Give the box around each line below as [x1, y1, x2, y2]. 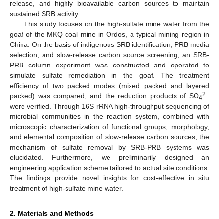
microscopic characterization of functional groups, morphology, [10, 122, 209, 131]
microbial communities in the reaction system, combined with [10, 112, 209, 120]
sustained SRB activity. [10, 9, 80, 18]
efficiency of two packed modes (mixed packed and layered [10, 81, 209, 89]
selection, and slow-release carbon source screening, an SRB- [10, 50, 209, 59]
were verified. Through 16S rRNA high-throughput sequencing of [10, 102, 209, 110]
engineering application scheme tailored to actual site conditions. [10, 163, 209, 172]
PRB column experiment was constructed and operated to [10, 61, 209, 69]
